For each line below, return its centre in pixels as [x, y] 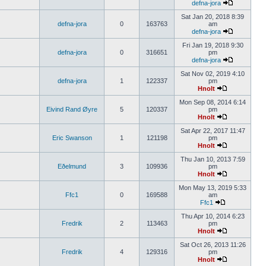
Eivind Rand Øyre [72, 109]
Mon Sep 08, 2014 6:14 [213, 102]
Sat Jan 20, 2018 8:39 [213, 17]
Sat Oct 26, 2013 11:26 [213, 245]
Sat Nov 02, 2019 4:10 [213, 74]
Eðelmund [72, 166]
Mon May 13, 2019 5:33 [213, 188]
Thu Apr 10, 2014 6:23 [213, 216]
